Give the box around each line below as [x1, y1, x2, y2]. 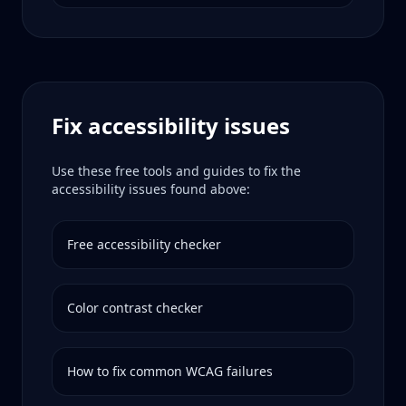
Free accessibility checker [67, 236, 221, 253]
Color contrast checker [67, 299, 203, 316]
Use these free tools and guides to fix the [52, 162, 301, 179]
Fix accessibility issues [52, 111, 290, 140]
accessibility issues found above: [52, 180, 250, 198]
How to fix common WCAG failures [67, 362, 273, 380]
